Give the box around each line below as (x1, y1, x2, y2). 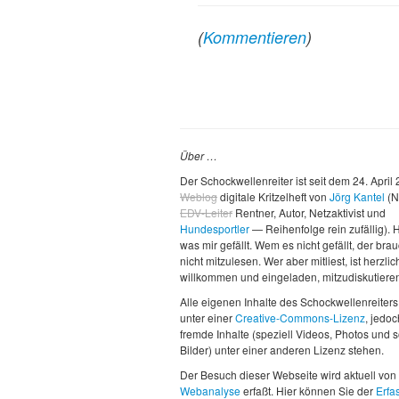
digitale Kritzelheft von (217, 189, 330, 205)
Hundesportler (180, 221, 249, 237)
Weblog (180, 189, 217, 205)
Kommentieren (203, 25, 306, 48)
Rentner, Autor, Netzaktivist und (232, 205, 386, 221)
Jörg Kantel (330, 189, 385, 205)
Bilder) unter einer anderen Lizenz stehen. (180, 342, 384, 358)
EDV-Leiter (180, 205, 232, 221)
